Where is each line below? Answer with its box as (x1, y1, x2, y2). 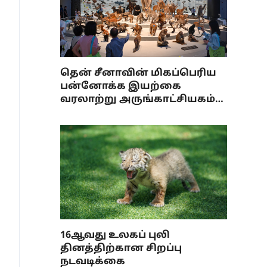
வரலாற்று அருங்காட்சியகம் (60, 94, 215, 105)
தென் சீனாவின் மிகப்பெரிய (60, 67, 216, 79)
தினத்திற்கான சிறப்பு (60, 243, 182, 254)
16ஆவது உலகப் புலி (60, 229, 170, 241)
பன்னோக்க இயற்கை (60, 80, 181, 92)
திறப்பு (60, 107, 97, 119)
